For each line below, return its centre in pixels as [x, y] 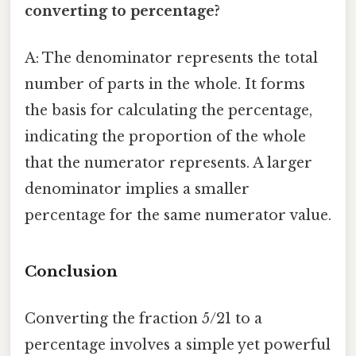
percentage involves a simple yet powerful [178, 345]
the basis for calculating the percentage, [168, 110]
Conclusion [71, 271]
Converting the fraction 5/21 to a [143, 319]
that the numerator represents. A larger [168, 163]
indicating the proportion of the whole [165, 136]
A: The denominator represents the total [171, 58]
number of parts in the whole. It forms [165, 84]
